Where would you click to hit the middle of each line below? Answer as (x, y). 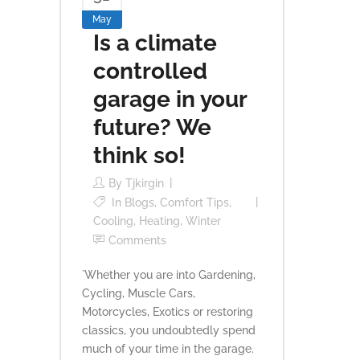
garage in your (170, 99)
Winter (203, 221)
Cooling (113, 221)
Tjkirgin (145, 183)
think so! (139, 155)
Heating (160, 221)
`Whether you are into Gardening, (169, 275)
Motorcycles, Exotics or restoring (168, 312)
